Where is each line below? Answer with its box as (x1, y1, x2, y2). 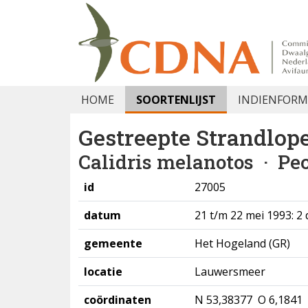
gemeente (84, 236, 142, 251)
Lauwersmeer (195, 264, 265, 279)
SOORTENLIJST (136, 92, 216, 107)
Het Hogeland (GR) (195, 236, 290, 251)
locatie (84, 264, 122, 279)
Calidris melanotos (78, 149, 254, 175)
